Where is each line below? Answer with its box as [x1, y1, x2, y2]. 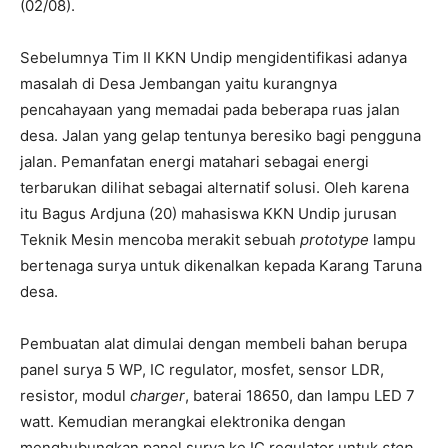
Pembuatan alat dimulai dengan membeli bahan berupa [20, 334, 407, 354]
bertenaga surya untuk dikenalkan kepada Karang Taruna [20, 256, 422, 276]
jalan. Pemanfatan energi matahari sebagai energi [20, 152, 369, 172]
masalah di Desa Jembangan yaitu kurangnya [20, 74, 337, 94]
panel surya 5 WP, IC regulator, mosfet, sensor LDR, [20, 360, 384, 380]
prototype [300, 230, 373, 250]
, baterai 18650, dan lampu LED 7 [185, 386, 415, 406]
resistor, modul [20, 386, 130, 406]
